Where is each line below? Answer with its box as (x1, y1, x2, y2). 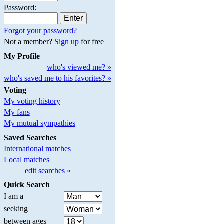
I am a (3, 192, 23, 201)
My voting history (3, 96, 60, 105)
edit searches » (24, 166, 71, 175)
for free (78, 37, 104, 46)
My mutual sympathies (3, 118, 75, 127)
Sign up (54, 37, 79, 46)
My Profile (3, 51, 40, 60)
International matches (3, 144, 71, 153)
